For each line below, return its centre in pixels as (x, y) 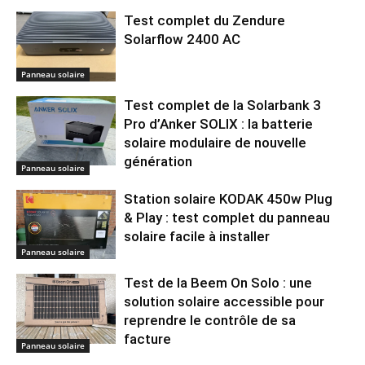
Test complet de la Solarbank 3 (223, 105)
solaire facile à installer (197, 236)
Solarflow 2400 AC (182, 40)
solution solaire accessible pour (224, 302)
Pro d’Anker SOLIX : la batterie (219, 123)
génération (158, 161)
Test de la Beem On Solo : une (218, 283)
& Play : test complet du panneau (227, 217)
